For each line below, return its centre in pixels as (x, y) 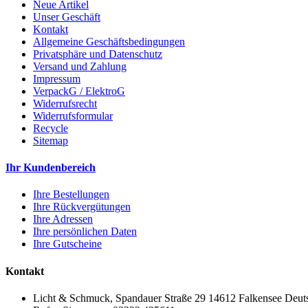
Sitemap (51, 140)
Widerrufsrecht (65, 103)
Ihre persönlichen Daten (85, 232)
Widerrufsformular (73, 115)
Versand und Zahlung (80, 66)
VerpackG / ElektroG (79, 91)
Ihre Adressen (63, 219)
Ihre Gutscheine (67, 244)
